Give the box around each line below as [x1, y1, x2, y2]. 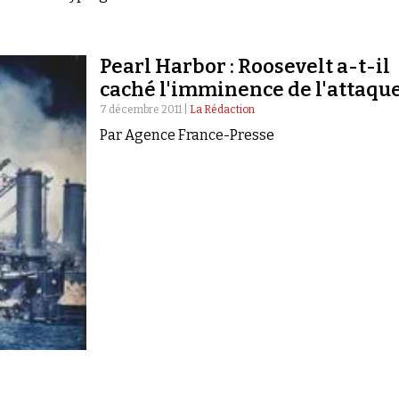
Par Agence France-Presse [100, 126, 275, 143]
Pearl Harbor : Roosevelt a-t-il [100, 53, 391, 78]
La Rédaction [190, 102, 256, 116]
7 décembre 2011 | [100, 102, 191, 116]
